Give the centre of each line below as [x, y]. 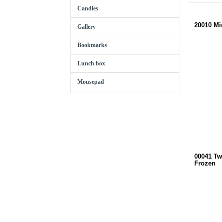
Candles [88, 8]
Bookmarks [92, 45]
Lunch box [91, 63]
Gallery [86, 27]
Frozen [205, 163]
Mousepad [91, 82]
